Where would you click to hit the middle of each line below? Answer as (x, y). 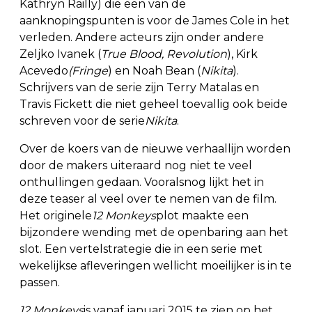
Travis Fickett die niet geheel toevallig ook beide (154, 104)
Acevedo (44, 71)
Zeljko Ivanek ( (60, 54)
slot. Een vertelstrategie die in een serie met (141, 249)
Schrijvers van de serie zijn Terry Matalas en (139, 88)
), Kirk (242, 54)
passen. (40, 283)
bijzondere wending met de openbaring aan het (154, 233)
